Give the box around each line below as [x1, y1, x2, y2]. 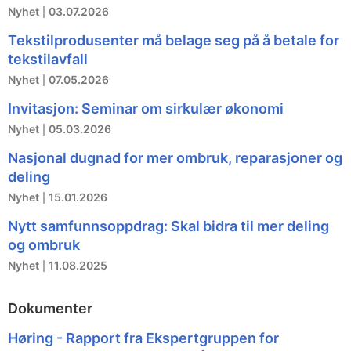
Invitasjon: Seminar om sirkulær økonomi [8, 100, 284, 118]
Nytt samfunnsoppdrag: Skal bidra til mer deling [8, 218, 329, 235]
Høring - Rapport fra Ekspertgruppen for [8, 330, 279, 347]
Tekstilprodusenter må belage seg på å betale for [8, 32, 339, 49]
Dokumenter [8, 300, 92, 317]
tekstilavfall [8, 51, 88, 68]
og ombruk [8, 237, 80, 254]
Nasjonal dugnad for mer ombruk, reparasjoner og [8, 150, 342, 167]
